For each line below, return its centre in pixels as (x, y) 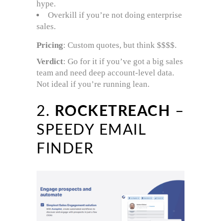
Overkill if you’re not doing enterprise (115, 15)
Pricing (50, 45)
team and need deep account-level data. (105, 73)
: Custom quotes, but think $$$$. (120, 45)
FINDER (65, 149)
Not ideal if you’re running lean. (93, 84)
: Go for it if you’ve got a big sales (123, 62)
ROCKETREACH (112, 112)
